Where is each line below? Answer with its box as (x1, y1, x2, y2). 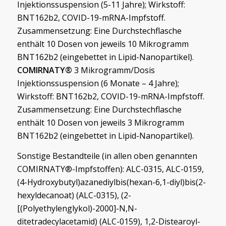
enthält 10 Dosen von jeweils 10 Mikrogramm (17, 38, 189, 50)
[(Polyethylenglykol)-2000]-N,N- (17, 202, 137, 214)
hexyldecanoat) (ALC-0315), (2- (17, 189, 131, 201)
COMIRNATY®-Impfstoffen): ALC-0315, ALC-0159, (17, 163, 204, 175)
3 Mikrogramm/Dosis (72, 65, 155, 76)
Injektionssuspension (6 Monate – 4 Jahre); (17, 78, 179, 89)
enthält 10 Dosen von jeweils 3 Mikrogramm (17, 117, 184, 129)
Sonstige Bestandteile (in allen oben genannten (17, 150, 197, 161)
